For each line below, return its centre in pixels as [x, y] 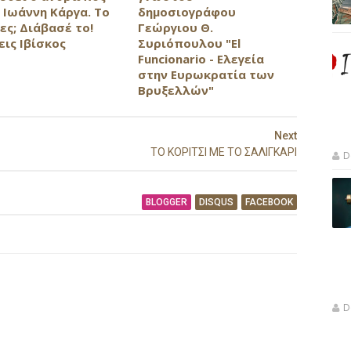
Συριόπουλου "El [189, 43]
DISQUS [216, 202]
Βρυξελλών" [175, 90]
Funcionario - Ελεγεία [201, 58]
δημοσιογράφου [186, 11]
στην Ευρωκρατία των [206, 74]
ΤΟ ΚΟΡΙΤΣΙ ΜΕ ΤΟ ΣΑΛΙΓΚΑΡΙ [224, 152]
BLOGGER [166, 202]
